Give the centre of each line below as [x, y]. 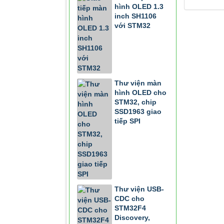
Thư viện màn [138, 83]
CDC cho [129, 198]
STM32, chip [135, 102]
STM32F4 [130, 208]
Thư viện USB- [139, 189]
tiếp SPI [127, 121]
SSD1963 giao [138, 111]
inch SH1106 [135, 16]
